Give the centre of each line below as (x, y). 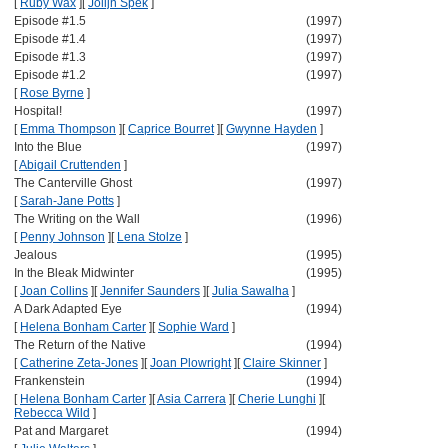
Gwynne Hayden (271, 129)
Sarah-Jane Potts (67, 201)
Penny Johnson (62, 237)
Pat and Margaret (61, 431)
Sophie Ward (193, 327)
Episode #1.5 (50, 21)
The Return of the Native (80, 345)
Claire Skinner (282, 363)
